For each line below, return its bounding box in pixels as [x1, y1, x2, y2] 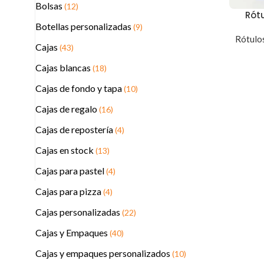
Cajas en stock [35, 144, 95, 156]
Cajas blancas [35, 62, 93, 73]
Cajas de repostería [35, 124, 115, 135]
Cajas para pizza [35, 186, 103, 197]
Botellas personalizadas [35, 21, 133, 32]
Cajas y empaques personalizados [35, 247, 172, 259]
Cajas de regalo [35, 103, 99, 114]
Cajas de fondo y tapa [35, 82, 124, 94]
